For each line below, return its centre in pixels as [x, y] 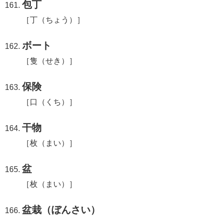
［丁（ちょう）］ [54, 20]
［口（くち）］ [50, 102]
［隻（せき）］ [50, 61]
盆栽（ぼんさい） [61, 209]
